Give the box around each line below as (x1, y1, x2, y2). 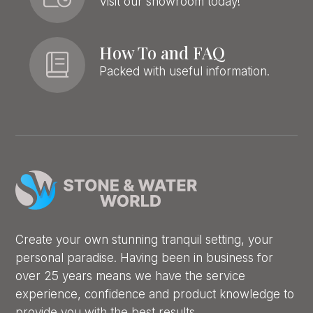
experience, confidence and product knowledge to (15, 286, 295, 301)
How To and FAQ (99, 41, 226, 64)
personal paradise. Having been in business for (15, 250, 274, 265)
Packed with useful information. (99, 64, 270, 79)
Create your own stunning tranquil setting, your (15, 232, 274, 247)
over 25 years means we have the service (15, 268, 246, 283)
